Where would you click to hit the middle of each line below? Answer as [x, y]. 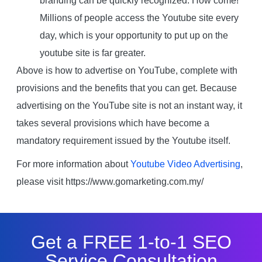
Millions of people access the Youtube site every [139, 18]
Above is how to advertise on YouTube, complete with [127, 70]
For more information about [73, 164]
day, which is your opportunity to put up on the [134, 35]
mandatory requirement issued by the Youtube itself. [123, 140]
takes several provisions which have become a [113, 123]
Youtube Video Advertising [185, 164]
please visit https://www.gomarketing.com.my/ [110, 181]
